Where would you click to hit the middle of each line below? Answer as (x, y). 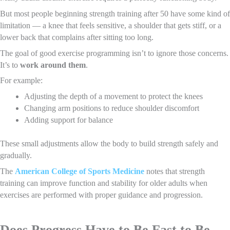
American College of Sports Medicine (80, 171)
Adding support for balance (68, 120)
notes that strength (175, 171)
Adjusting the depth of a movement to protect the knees (113, 96)
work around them (53, 65)
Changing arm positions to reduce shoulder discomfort (111, 108)
